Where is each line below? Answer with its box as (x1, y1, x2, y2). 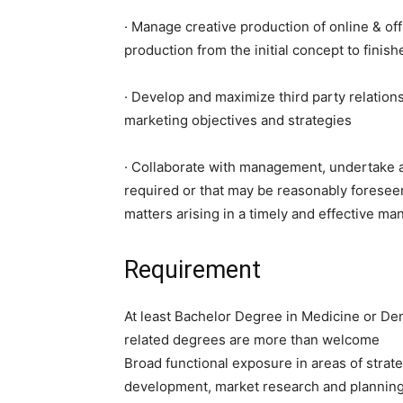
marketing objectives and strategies (124, 112, 352, 129)
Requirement (124, 255, 261, 284)
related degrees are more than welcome (124, 331, 380, 348)
